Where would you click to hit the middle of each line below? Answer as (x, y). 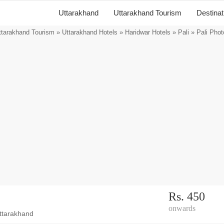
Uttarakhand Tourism (147, 13)
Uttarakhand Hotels (89, 32)
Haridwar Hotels (147, 32)
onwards (182, 208)
